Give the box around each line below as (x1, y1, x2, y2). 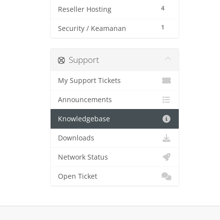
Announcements (58, 95, 112, 104)
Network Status (58, 153, 108, 162)
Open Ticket (58, 172, 97, 181)
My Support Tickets (58, 76, 121, 85)
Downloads (58, 134, 94, 142)
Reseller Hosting (58, 5, 111, 14)
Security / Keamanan (58, 24, 126, 33)
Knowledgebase (58, 114, 110, 123)
